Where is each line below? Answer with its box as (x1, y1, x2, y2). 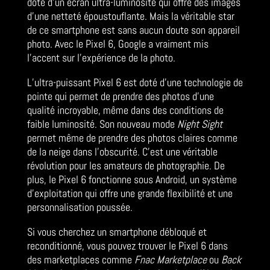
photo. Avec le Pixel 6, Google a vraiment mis (27, 37, 209, 51)
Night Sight (177, 117, 222, 131)
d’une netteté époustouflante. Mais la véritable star (27, 9, 234, 24)
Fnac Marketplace (134, 253, 207, 267)
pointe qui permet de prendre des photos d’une (27, 89, 214, 104)
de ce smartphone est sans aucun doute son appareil (27, 23, 240, 37)
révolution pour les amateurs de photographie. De (27, 159, 225, 173)
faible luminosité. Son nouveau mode (27, 117, 177, 131)
